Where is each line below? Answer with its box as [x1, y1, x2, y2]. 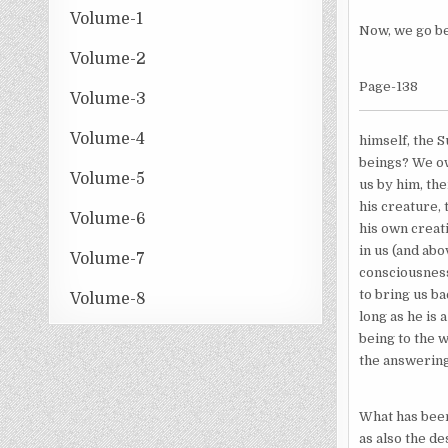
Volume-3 [70, 89, 147, 108]
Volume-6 [70, 209, 147, 228]
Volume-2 [70, 49, 147, 68]
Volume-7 [70, 249, 146, 268]
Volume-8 [70, 289, 147, 308]
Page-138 [358, 78, 418, 94]
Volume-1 [70, 9, 144, 28]
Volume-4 [70, 129, 146, 148]
